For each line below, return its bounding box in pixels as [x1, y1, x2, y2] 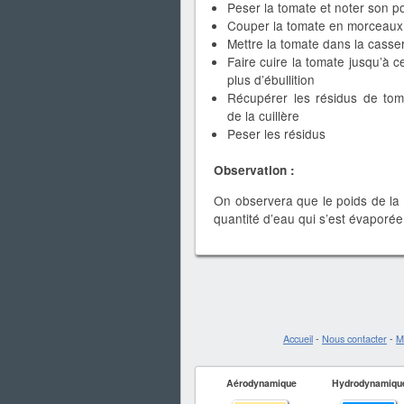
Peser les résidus [227, 124, 326, 143]
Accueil [283, 332, 313, 346]
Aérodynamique [225, 376, 297, 390]
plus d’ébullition [227, 70, 315, 89]
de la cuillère [227, 106, 299, 125]
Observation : [214, 161, 295, 179]
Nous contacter [322, 332, 387, 346]
